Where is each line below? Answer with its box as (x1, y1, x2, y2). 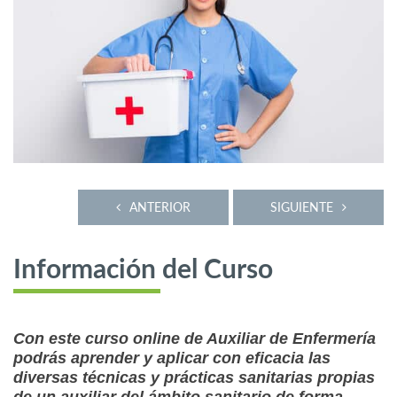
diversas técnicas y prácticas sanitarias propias (13, 369, 375, 387)
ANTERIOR (129, 199, 191, 215)
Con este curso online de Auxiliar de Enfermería (13, 330, 376, 348)
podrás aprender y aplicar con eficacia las (13, 349, 331, 368)
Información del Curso (13, 257, 273, 284)
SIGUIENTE (270, 199, 333, 215)
